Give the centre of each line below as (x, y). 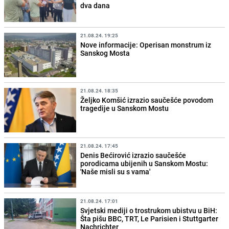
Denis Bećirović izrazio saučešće (133, 155)
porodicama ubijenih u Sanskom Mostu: (144, 163)
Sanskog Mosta (105, 53)
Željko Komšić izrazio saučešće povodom (147, 100)
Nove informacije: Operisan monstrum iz (146, 44)
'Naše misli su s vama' (116, 171)
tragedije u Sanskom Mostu (125, 108)
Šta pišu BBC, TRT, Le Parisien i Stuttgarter (150, 218)
